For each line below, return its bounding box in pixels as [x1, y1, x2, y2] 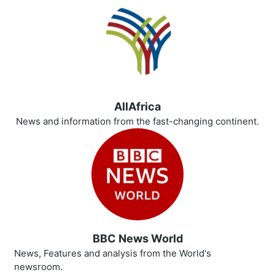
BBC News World [92, 232, 183, 246]
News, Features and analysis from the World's [14, 247, 211, 260]
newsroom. [14, 261, 63, 273]
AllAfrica [114, 100, 161, 114]
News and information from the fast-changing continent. [16, 115, 259, 128]
